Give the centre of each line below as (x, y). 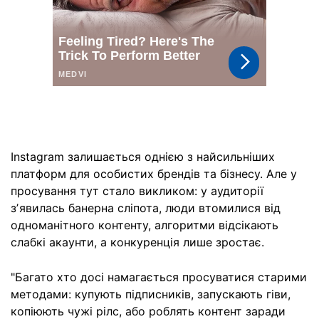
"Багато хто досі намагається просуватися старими (159, 277)
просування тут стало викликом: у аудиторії (137, 191)
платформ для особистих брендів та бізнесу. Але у (154, 174)
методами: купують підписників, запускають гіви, (151, 294)
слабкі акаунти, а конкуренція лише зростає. (137, 242)
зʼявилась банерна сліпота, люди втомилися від (146, 208)
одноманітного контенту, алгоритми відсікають (145, 225)
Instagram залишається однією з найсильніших (143, 157)
